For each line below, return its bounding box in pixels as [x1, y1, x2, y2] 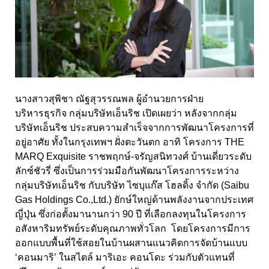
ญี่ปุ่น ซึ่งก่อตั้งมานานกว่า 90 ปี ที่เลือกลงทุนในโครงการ [15, 208, 246, 219]
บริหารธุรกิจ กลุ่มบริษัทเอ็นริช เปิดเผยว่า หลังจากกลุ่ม [15, 107, 237, 118]
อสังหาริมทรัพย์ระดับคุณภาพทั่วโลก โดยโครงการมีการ [15, 223, 250, 234]
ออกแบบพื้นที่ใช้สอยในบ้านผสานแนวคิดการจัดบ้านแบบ [15, 237, 247, 248]
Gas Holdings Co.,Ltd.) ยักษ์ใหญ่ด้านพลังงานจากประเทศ [15, 194, 253, 205]
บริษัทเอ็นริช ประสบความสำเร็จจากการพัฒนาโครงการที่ [15, 122, 254, 133]
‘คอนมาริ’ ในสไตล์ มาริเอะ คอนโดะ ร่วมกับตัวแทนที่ [15, 252, 235, 262]
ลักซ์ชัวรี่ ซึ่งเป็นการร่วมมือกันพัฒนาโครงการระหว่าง [15, 165, 239, 176]
